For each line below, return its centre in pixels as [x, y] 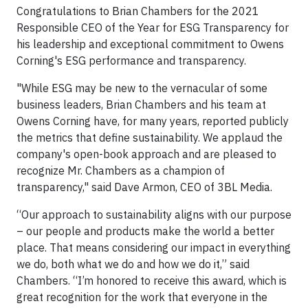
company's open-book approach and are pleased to [146, 154]
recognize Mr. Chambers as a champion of [121, 170]
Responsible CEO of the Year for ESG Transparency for [153, 27]
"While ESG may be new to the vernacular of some [142, 88]
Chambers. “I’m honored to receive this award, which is [152, 280]
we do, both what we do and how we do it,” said [133, 264]
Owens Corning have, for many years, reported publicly [153, 121]
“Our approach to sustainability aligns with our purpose [154, 214]
